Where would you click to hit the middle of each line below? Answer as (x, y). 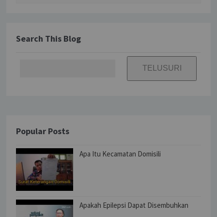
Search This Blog (49, 38)
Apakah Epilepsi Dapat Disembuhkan (134, 205)
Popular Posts (43, 131)
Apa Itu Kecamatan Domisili (120, 154)
